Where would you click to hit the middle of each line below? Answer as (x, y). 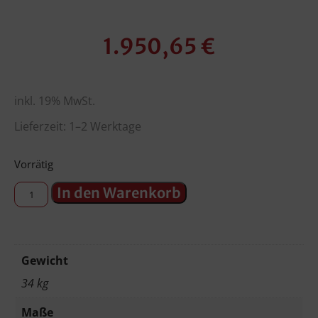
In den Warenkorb (119, 192)
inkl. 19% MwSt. (55, 101)
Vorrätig (34, 164)
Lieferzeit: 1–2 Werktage (78, 127)
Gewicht (45, 260)
